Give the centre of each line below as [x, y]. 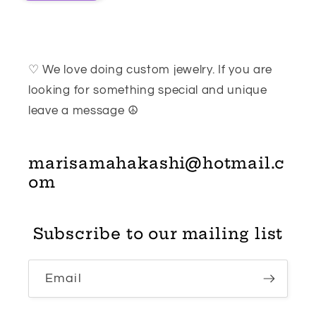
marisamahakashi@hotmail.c [157, 164]
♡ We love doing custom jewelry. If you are [150, 70]
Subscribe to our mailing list [158, 234]
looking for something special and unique [148, 91]
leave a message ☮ [84, 111]
